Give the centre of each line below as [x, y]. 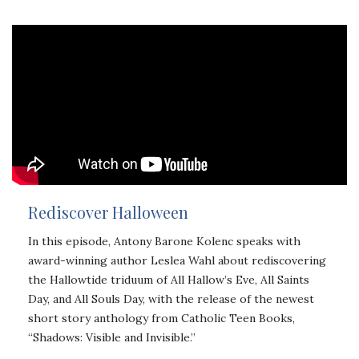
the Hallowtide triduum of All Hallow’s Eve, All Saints [169, 279]
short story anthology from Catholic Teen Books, [161, 318]
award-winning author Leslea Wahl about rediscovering [177, 260]
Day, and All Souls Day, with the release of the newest [171, 298]
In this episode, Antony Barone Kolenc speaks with [164, 241]
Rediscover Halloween [108, 212]
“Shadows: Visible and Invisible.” [112, 337]
